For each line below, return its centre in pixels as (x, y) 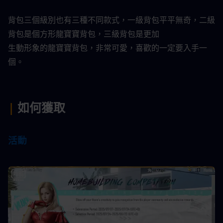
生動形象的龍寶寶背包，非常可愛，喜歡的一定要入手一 (108, 48)
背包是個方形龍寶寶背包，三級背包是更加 (84, 34)
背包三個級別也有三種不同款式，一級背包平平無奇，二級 (111, 20)
